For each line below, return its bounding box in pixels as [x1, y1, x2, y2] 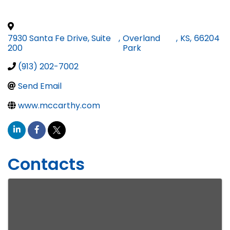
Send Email [18, 80, 62, 92]
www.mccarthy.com [18, 100, 100, 112]
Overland [122, 32, 160, 45]
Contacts [8, 152, 85, 176]
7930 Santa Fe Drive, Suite [8, 32, 111, 45]
